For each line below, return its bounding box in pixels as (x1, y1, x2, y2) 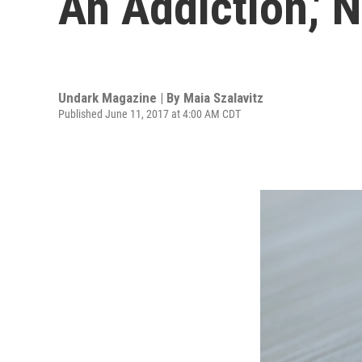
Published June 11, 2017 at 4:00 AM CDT (58, 107, 241, 120)
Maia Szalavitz (183, 89, 263, 106)
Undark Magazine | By (58, 89, 183, 106)
